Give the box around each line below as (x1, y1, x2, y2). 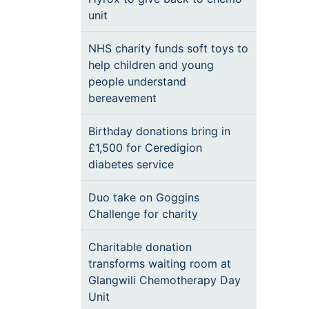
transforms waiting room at (88, 257, 231, 270)
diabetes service (88, 157, 174, 171)
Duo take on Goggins (88, 190, 199, 204)
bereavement (88, 91, 157, 105)
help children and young (88, 58, 214, 72)
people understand (88, 74, 186, 88)
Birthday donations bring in (88, 124, 230, 138)
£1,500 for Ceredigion (88, 141, 202, 154)
